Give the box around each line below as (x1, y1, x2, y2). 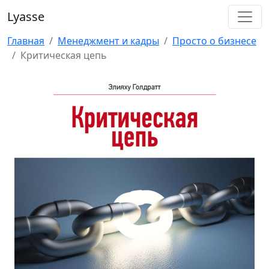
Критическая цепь (20, 49, 107, 62)
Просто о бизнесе (172, 34, 256, 47)
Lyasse (7, 8, 44, 25)
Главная (7, 34, 44, 47)
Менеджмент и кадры (58, 34, 159, 47)
